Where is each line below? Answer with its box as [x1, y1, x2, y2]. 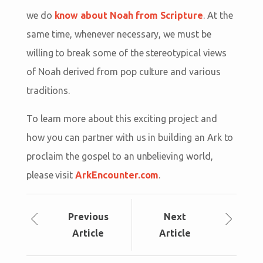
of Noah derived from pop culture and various [26, 66, 221, 77]
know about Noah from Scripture [54, 9, 204, 21]
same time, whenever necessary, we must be [26, 28, 211, 39]
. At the [203, 9, 233, 21]
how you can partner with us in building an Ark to [26, 131, 234, 143]
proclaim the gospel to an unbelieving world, [26, 150, 213, 161]
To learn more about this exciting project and [26, 113, 217, 124]
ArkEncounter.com [75, 169, 159, 180]
